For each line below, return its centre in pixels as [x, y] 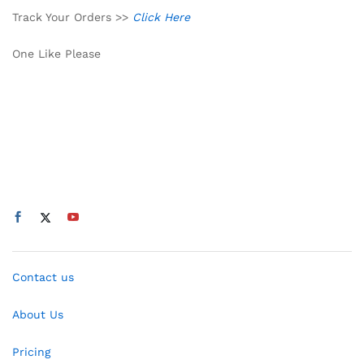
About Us [38, 315]
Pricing [31, 351]
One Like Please [56, 54]
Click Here [161, 17]
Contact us [43, 277]
